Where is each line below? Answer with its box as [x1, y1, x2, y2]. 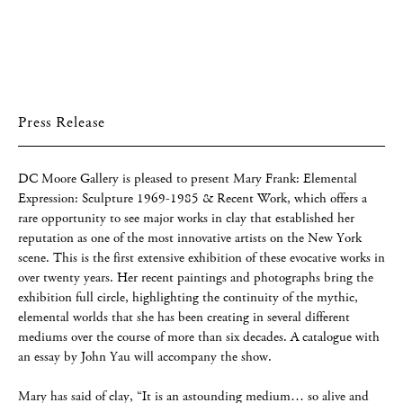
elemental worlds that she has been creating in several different [18, 308, 350, 327]
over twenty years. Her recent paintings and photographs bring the [18, 268, 373, 287]
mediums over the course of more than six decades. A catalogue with [18, 327, 380, 346]
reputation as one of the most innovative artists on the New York [18, 228, 362, 247]
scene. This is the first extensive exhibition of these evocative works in [18, 248, 385, 267]
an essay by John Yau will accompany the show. [18, 347, 272, 366]
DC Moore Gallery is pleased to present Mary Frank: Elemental [18, 169, 357, 188]
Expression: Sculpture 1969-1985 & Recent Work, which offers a [18, 189, 367, 208]
